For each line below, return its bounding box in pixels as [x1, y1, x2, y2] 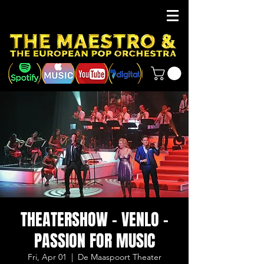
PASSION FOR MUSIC [34, 229, 155, 253]
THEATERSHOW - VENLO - [20, 207, 169, 232]
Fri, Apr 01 [27, 252, 67, 263]
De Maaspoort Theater [77, 252, 161, 263]
